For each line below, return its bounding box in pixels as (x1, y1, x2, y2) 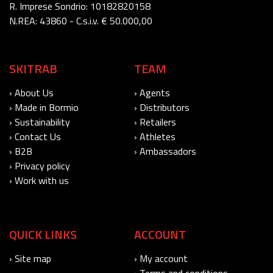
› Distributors (133, 99, 190, 115)
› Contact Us (9, 129, 61, 144)
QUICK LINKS (9, 224, 77, 244)
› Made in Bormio (9, 99, 79, 115)
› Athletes (133, 129, 175, 144)
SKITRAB (9, 58, 57, 78)
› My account (133, 250, 188, 266)
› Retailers (133, 114, 176, 129)
